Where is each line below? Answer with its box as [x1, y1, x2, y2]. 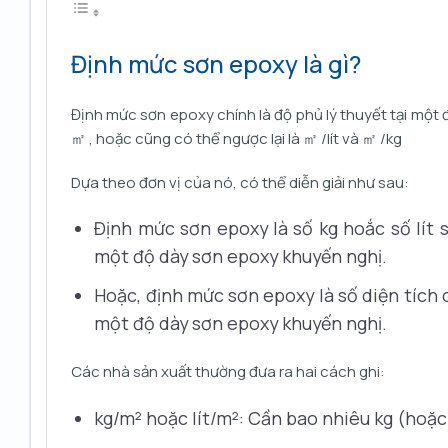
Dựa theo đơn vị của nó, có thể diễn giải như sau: [71, 171, 409, 193]
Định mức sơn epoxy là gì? [71, 47, 361, 81]
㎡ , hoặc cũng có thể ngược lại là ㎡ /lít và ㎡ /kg [71, 128, 402, 150]
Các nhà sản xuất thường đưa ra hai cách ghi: [71, 361, 385, 383]
